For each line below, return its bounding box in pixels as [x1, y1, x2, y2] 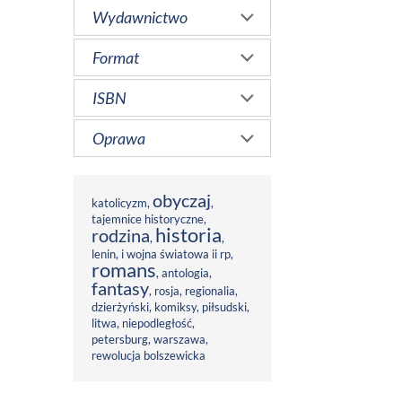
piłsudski [202, 300, 247, 315]
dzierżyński [92, 300, 149, 315]
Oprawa [92, 128, 145, 149]
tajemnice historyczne [92, 212, 204, 227]
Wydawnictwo [92, 7, 188, 28]
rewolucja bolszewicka [92, 348, 205, 363]
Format [92, 48, 139, 68]
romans [92, 258, 156, 283]
